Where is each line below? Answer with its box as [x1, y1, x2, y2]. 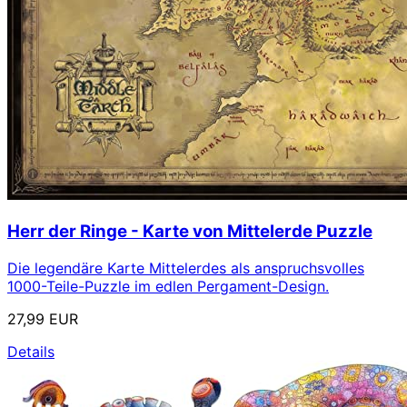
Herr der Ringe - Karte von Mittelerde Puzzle [7, 221, 372, 243]
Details [7, 342, 55, 361]
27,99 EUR [7, 309, 78, 328]
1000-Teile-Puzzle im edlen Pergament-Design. [7, 276, 329, 295]
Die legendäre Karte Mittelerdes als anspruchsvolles [7, 258, 364, 277]
